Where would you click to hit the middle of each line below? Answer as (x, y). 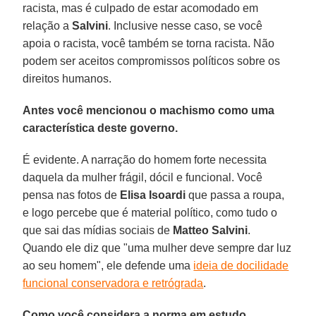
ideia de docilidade (241, 265)
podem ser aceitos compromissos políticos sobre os (152, 61)
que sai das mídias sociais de (98, 230)
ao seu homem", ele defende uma (108, 265)
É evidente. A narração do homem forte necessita (145, 159)
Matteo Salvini (211, 230)
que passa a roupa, (235, 195)
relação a (48, 25)
